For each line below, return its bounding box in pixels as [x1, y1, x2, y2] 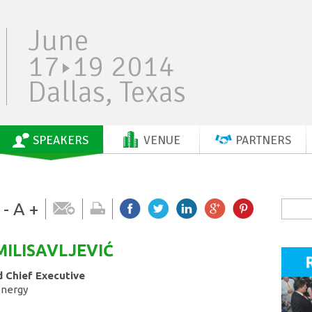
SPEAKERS [32, 133, 88, 148]
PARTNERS [235, 133, 291, 148]
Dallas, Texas [28, 75, 186, 110]
